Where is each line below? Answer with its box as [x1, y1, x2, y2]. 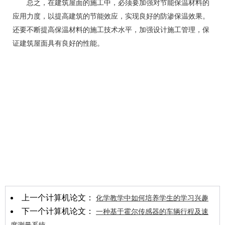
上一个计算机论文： [22, 193, 96, 202]
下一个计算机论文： [22, 207, 96, 215]
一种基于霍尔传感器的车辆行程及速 [96, 208, 208, 215]
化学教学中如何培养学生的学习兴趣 [96, 194, 208, 202]
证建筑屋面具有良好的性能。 [13, 40, 104, 47]
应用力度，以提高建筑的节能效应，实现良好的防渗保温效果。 [13, 13, 209, 20]
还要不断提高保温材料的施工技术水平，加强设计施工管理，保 [13, 26, 209, 34]
